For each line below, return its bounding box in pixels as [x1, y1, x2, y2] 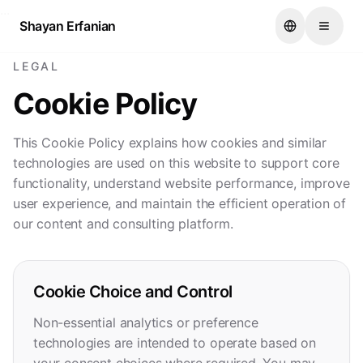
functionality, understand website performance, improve [13, 175, 350, 191]
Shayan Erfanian [19, 18, 116, 34]
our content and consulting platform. [13, 216, 233, 232]
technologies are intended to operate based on [33, 335, 317, 351]
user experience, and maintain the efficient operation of [13, 195, 347, 211]
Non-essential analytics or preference [33, 314, 258, 331]
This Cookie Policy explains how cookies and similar [13, 135, 327, 151]
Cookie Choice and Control [33, 282, 233, 301]
